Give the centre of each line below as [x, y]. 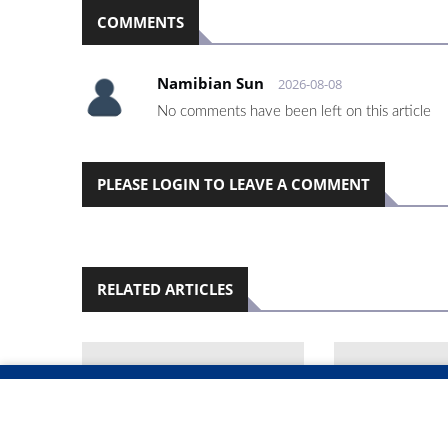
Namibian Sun [213, 83]
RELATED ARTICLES [165, 289]
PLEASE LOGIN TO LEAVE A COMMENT [234, 184]
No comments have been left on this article [294, 112]
